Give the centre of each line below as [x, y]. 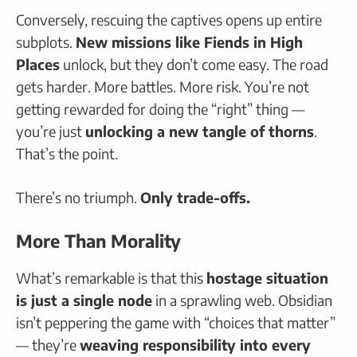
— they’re [48, 344]
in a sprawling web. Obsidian [242, 300]
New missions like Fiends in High [189, 41]
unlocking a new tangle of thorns [200, 131]
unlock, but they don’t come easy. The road [194, 64]
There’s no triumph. [78, 197]
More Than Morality [98, 240]
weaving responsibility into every [195, 344]
